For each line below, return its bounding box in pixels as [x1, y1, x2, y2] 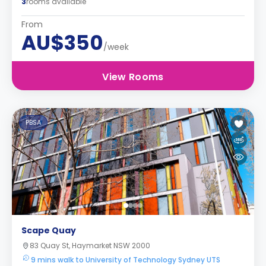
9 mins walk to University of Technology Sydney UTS [31, 255, 220, 265]
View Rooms [102, 70, 164, 84]
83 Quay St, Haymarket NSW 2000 [30, 240, 150, 251]
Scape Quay [21, 224, 76, 236]
